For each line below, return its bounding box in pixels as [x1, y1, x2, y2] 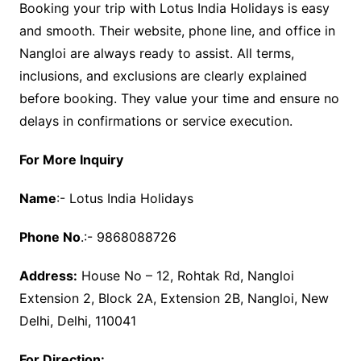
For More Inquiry [19, 151, 123, 168]
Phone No [19, 228, 81, 245]
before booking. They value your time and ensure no [19, 89, 339, 106]
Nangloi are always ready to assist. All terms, [19, 44, 294, 61]
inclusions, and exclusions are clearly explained [19, 67, 307, 84]
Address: [19, 267, 77, 284]
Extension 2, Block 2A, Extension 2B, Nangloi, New [19, 289, 329, 306]
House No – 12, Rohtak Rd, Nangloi [77, 267, 294, 284]
